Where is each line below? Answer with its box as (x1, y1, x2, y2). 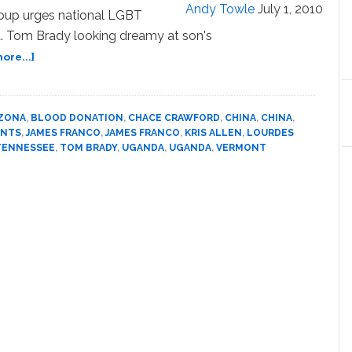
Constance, (34, 117, 97, 130)
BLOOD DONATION (31, 112, 123, 124)
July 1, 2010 (258, 2, 323, 17)
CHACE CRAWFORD (128, 112, 220, 124)
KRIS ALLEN (185, 127, 242, 139)
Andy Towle (185, 2, 255, 17)
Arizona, (34, 82, 80, 96)
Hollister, (34, 100, 85, 113)
